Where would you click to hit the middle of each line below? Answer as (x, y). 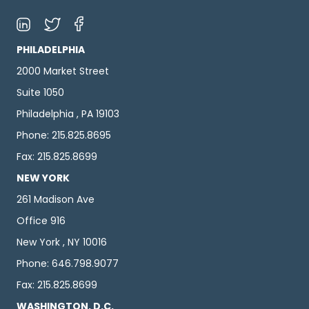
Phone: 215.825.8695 (64, 136)
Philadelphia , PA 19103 (68, 114)
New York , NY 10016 (62, 242)
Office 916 (41, 221)
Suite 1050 (40, 93)
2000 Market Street (63, 71)
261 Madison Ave (56, 200)
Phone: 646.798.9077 (68, 264)
